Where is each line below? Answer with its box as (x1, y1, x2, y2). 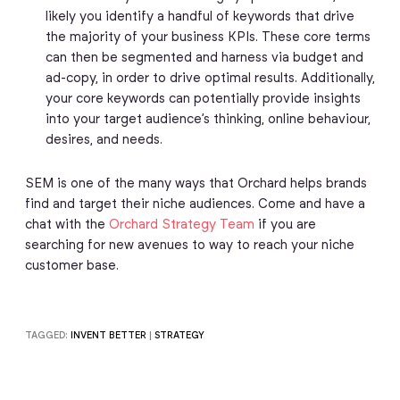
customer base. (24, 260, 119, 273)
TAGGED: (24, 329, 68, 340)
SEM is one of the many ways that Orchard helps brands (24, 178, 367, 191)
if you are (254, 219, 316, 232)
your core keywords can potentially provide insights (45, 92, 361, 105)
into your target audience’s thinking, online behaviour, (45, 112, 371, 126)
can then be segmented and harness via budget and (45, 51, 363, 64)
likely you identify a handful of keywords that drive (45, 10, 354, 23)
